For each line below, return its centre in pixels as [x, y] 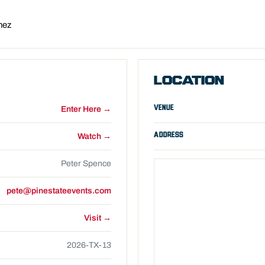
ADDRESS [169, 135]
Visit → [98, 218]
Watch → [94, 136]
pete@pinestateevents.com [59, 191]
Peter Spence [86, 164]
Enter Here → [86, 109]
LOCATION [189, 81]
